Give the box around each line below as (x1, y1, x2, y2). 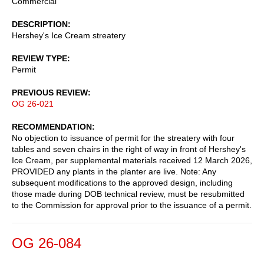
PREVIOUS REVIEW (12, 87, 88, 97)
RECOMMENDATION (12, 121, 92, 131)
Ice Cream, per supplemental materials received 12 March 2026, (12, 155, 252, 165)
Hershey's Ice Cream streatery (12, 30, 126, 40)
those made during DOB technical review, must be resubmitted (12, 189, 245, 199)
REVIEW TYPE (12, 53, 67, 63)
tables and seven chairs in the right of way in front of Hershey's (12, 144, 246, 154)
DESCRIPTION (12, 19, 68, 29)
